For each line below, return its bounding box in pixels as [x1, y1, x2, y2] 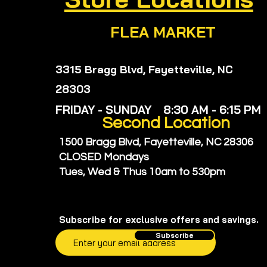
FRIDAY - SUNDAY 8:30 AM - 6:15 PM [55, 103, 262, 117]
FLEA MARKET [110, 23, 216, 41]
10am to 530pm [149, 166, 225, 178]
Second [103, 114, 160, 132]
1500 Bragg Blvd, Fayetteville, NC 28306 [59, 136, 253, 148]
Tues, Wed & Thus [59, 166, 149, 178]
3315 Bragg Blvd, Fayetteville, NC [55, 63, 234, 76]
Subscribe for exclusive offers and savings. [59, 214, 259, 225]
